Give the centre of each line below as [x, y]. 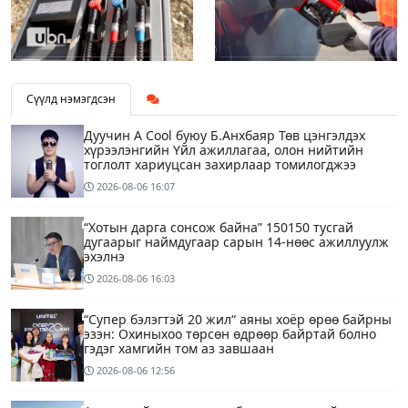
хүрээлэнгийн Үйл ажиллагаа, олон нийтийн [224, 150]
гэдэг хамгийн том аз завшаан [179, 349]
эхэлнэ [104, 257]
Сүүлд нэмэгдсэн [71, 99]
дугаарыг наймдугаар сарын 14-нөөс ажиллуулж [236, 242]
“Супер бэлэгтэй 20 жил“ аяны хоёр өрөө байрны [238, 320]
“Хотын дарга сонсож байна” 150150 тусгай [219, 228]
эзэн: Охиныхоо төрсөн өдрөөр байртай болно [230, 334]
